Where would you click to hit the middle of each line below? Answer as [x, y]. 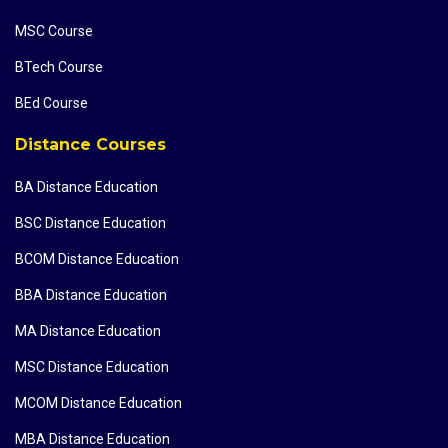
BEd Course [51, 103]
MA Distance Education [88, 331]
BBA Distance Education [91, 295]
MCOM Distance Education [98, 403]
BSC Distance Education [90, 223]
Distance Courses [90, 145]
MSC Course [54, 31]
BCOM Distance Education [97, 259]
